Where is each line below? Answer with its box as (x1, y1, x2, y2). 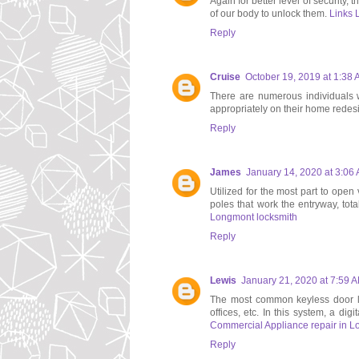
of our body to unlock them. (210, 8, 329, 20)
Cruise (210, 71, 240, 83)
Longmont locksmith (210, 212, 297, 224)
